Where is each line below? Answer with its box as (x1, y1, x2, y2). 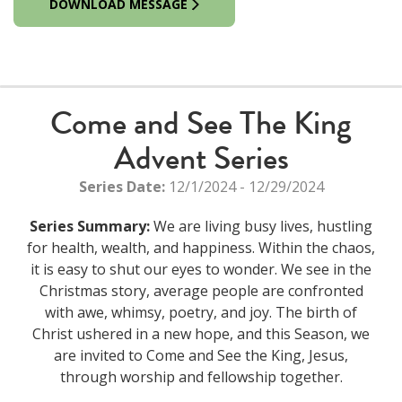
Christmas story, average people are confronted (39, 281, 363, 301)
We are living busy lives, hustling (150, 216, 372, 237)
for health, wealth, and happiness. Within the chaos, (27, 238, 375, 258)
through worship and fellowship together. (59, 367, 343, 388)
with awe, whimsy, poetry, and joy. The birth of (45, 302, 357, 323)
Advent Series (113, 135, 289, 182)
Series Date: (78, 177, 165, 197)
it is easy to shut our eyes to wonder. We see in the (31, 259, 371, 280)
